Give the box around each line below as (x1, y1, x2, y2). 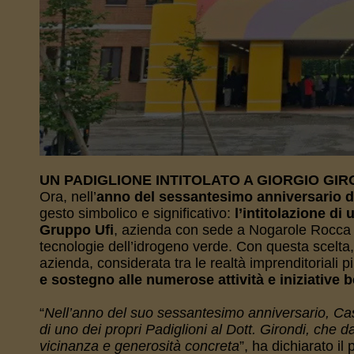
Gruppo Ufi (39, 222, 114, 238)
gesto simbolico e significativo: (39, 205, 235, 221)
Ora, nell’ (39, 189, 96, 205)
